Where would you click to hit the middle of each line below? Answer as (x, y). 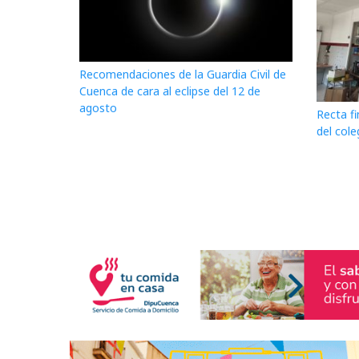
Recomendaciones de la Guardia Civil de (183, 75)
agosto (98, 108)
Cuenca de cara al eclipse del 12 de (170, 91)
